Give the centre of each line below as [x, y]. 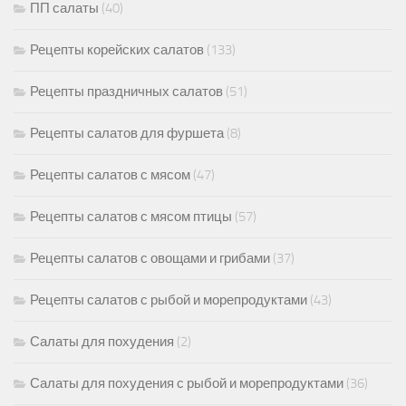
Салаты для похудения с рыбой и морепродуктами [187, 384]
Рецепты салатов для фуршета [127, 134]
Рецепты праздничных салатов [126, 92]
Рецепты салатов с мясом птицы [131, 217]
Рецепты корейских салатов [117, 50]
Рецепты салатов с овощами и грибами [150, 259]
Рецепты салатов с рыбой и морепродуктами [169, 300]
